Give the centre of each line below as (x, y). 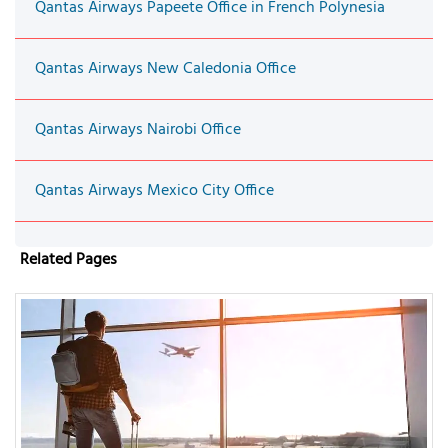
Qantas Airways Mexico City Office (154, 190)
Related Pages (68, 259)
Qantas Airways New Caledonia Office (165, 68)
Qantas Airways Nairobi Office (138, 129)
